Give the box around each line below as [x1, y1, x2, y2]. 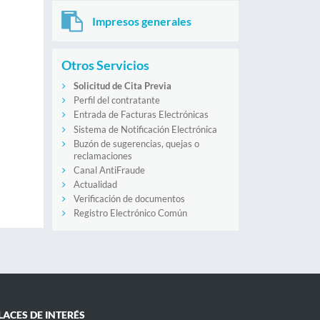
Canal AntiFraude [73, 164, 145, 176]
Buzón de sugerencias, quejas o [73, 137, 199, 149]
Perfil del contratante [73, 94, 160, 106]
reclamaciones [73, 149, 132, 161]
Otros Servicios [61, 56, 149, 73]
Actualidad [73, 179, 117, 191]
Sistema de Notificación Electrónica [73, 123, 217, 135]
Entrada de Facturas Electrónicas [73, 109, 209, 121]
